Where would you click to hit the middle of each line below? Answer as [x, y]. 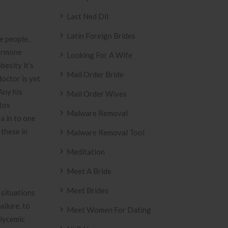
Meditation [86, 152]
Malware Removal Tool [106, 132]
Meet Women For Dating [109, 210]
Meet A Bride [89, 171]
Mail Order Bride [95, 74]
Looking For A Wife [99, 55]
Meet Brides [88, 190]
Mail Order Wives [97, 94]
